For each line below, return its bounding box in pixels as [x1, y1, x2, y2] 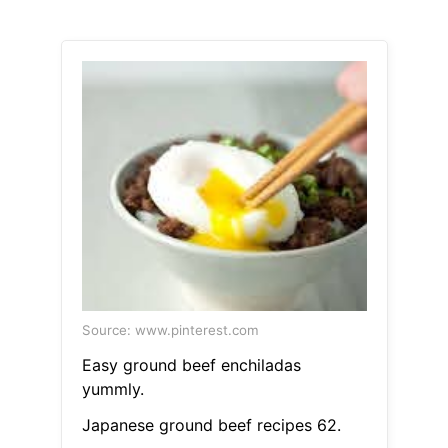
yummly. [81, 379, 144, 400]
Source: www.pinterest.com [81, 322, 259, 339]
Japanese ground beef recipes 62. [81, 415, 341, 436]
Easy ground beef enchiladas [81, 355, 301, 376]
